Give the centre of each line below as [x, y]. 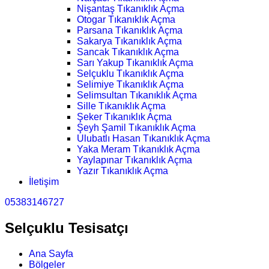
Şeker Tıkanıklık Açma [124, 117]
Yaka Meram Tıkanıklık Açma [138, 150]
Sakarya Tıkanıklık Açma [129, 41]
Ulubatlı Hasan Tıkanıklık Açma [144, 139]
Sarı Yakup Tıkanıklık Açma [135, 63]
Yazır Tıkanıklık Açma [122, 171]
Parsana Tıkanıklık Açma [130, 31]
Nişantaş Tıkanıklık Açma [131, 9]
